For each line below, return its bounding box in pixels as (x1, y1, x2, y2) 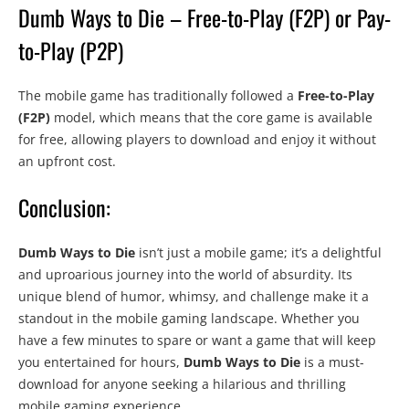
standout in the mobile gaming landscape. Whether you (18, 309, 360, 328)
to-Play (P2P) (18, 34, 123, 68)
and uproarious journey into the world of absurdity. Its (18, 266, 352, 284)
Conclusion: (18, 191, 110, 225)
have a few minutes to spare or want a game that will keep (18, 331, 376, 350)
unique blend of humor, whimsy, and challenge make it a (18, 288, 369, 306)
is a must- (300, 353, 364, 372)
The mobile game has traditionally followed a (18, 87, 294, 105)
